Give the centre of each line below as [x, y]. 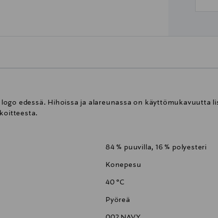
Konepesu [124, 165]
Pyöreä [118, 200]
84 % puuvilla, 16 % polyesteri [156, 148]
